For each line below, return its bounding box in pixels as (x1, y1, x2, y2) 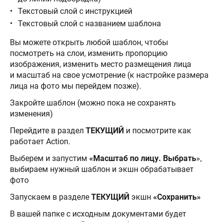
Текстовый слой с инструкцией (18, 6, 134, 16)
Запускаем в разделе (10, 192, 91, 202)
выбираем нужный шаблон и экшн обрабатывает (10, 165, 194, 174)
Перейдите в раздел (10, 126, 86, 136)
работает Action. (10, 137, 70, 147)
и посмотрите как (124, 126, 191, 136)
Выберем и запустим (10, 154, 87, 164)
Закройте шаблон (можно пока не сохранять (10, 98, 176, 108)
